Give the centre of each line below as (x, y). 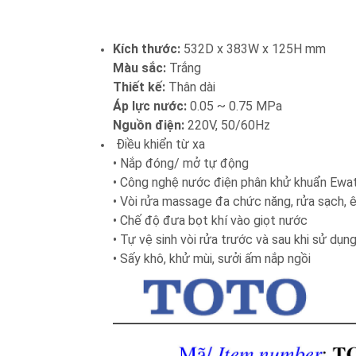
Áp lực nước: (150, 106)
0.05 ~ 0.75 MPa (234, 106)
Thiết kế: (139, 87)
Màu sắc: (139, 68)
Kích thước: (147, 49)
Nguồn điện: (149, 125)
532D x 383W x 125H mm (253, 49)
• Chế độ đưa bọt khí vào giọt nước (210, 221)
